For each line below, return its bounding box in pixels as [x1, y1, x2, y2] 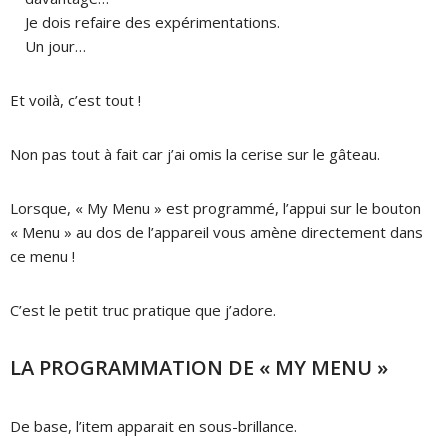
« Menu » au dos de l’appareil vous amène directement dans [10, 221, 423, 242]
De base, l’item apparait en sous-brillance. [10, 415, 297, 436]
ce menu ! [10, 245, 75, 266]
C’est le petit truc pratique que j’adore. [10, 299, 276, 320]
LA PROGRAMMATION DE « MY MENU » [10, 353, 388, 381]
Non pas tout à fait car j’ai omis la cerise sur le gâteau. [10, 143, 380, 164]
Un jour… [25, 35, 86, 56]
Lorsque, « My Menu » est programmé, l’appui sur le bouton [10, 197, 421, 218]
